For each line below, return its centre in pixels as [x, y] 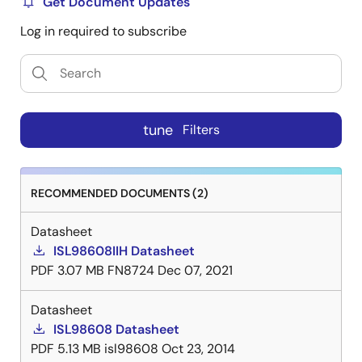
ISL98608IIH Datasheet [124, 250]
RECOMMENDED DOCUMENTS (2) [120, 193]
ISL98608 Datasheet [116, 329]
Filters [201, 130]
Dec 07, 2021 [195, 270]
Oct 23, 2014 [198, 348]
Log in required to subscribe [103, 31]
